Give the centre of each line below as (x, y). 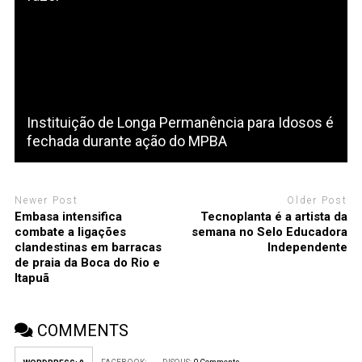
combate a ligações (70, 232)
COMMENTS (80, 331)
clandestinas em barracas (88, 248)
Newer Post (46, 200)
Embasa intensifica (68, 217)
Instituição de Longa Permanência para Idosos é (180, 122)
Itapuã (32, 278)
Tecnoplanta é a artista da (274, 217)
